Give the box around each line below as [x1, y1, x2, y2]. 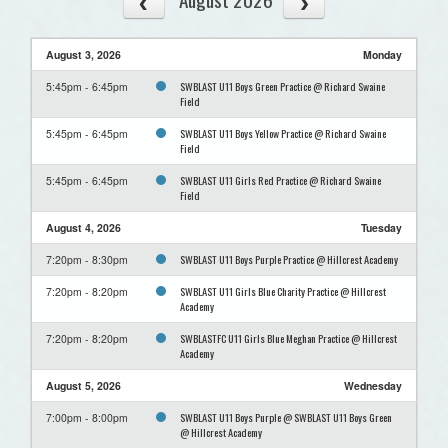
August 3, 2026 [46, 46, 121, 62]
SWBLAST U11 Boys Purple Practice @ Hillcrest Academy [180, 250, 398, 267]
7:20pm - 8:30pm [46, 251, 128, 267]
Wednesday [344, 377, 402, 393]
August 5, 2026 [46, 377, 121, 393]
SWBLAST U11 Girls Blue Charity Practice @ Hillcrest [180, 282, 386, 299]
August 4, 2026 [46, 219, 121, 235]
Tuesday [361, 219, 402, 235]
